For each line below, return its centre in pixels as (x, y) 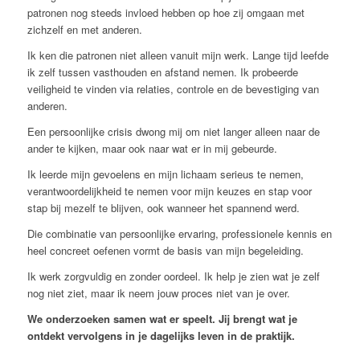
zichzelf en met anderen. (84, 29)
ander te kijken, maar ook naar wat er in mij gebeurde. (152, 149)
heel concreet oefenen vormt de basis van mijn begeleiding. (165, 251)
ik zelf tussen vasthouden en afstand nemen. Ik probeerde (162, 72)
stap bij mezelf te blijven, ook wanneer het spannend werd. (163, 208)
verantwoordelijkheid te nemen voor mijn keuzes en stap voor (169, 191)
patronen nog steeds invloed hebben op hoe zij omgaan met (166, 12)
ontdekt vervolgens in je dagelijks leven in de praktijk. (161, 336)
